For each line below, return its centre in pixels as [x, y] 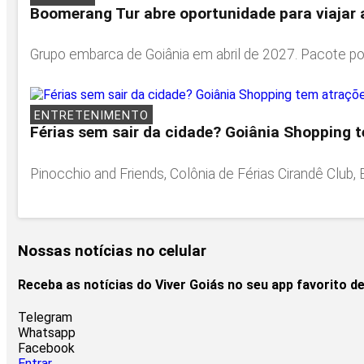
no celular [171, 251]
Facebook [46, 349]
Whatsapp [47, 333]
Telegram [45, 318]
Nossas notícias [77, 251]
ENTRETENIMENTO [91, 115]
